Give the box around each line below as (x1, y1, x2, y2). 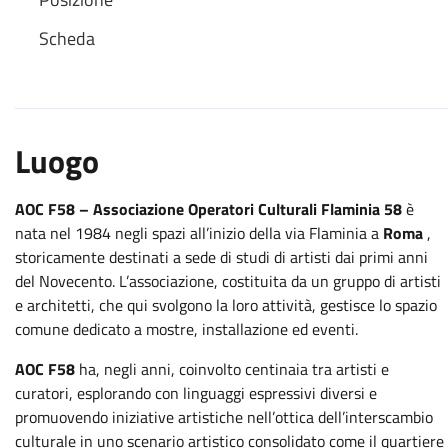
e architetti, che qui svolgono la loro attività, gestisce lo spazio (15, 293, 437, 317)
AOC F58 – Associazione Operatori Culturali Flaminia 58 (15, 197, 406, 221)
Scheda (39, 25, 95, 52)
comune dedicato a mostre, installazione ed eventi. (15, 317, 358, 341)
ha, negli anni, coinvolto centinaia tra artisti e (79, 357, 389, 381)
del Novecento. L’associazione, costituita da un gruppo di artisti (15, 269, 441, 293)
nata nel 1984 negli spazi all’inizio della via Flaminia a (15, 221, 383, 245)
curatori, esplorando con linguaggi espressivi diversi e (15, 381, 377, 405)
